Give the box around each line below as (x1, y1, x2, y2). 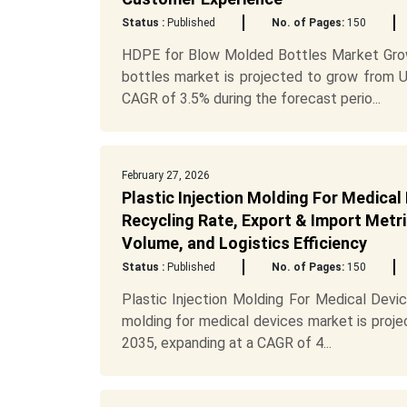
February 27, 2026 (121, 169, 210, 182)
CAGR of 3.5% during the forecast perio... (121, 90, 381, 107)
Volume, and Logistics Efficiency (121, 233, 367, 253)
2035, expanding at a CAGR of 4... (121, 334, 332, 352)
